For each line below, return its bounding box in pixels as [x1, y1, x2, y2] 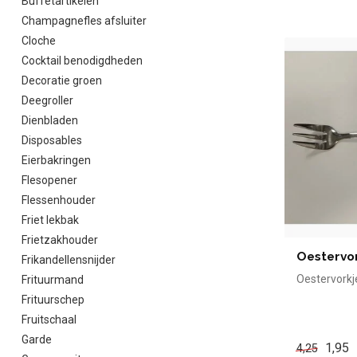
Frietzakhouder [22, 233, 98, 246]
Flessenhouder [22, 194, 96, 206]
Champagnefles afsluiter [22, 14, 147, 27]
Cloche [22, 34, 56, 47]
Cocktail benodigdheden [22, 54, 143, 67]
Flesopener [22, 174, 77, 186]
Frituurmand [22, 273, 84, 286]
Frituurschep [22, 293, 84, 306]
